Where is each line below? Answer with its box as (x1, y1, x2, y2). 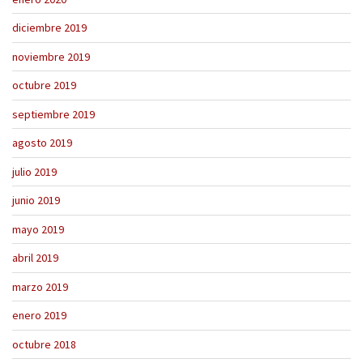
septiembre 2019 (12, 106, 95, 122)
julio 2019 (12, 164, 57, 179)
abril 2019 (12, 250, 58, 266)
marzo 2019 (12, 279, 68, 294)
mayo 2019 (12, 221, 64, 237)
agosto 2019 (12, 135, 72, 151)
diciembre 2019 (12, 20, 87, 36)
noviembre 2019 (12, 49, 90, 64)
